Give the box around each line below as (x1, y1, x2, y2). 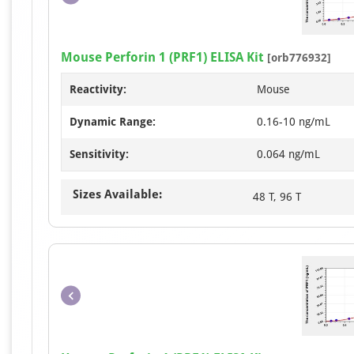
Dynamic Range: (70, 115, 156, 128)
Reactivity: (70, 82, 126, 96)
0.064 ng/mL (257, 147, 320, 160)
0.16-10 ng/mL (257, 115, 330, 128)
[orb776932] (264, 51, 331, 64)
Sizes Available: (73, 186, 162, 201)
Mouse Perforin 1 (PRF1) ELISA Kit (61, 49, 264, 65)
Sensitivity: (70, 147, 129, 160)
